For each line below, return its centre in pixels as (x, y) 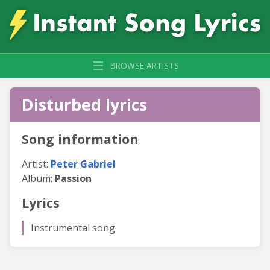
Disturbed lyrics (84, 104)
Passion (73, 178)
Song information (80, 139)
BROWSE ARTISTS (145, 65)
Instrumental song (73, 228)
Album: (38, 178)
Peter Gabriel (83, 164)
